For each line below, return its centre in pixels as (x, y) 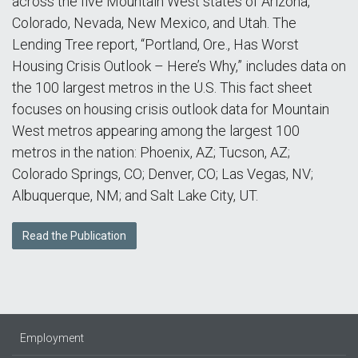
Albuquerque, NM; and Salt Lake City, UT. (135, 195)
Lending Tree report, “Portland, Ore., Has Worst (155, 44)
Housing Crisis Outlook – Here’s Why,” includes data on (179, 66)
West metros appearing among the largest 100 (156, 131)
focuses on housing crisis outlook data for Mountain (171, 109)
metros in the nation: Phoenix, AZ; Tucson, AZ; (151, 152)
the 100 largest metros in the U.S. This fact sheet (162, 88)
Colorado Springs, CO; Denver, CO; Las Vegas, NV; (163, 174)
